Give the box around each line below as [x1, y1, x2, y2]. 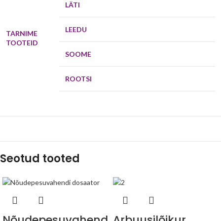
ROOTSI [65, 74, 92, 83]
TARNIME [6, 29, 37, 38]
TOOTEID [6, 38, 39, 47]
